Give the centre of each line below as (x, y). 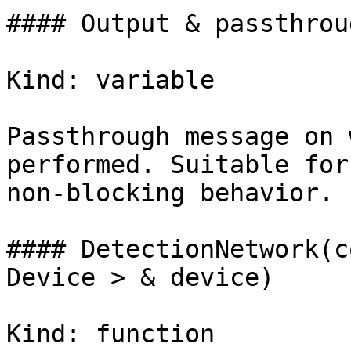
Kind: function (110, 334)
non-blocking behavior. (170, 193)
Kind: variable (110, 80)
